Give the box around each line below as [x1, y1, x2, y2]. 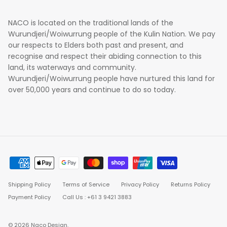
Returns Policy [171, 180, 210, 188]
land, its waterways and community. [8, 62, 136, 73]
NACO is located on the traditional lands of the [8, 18, 173, 28]
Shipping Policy [8, 180, 51, 188]
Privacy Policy [121, 180, 159, 188]
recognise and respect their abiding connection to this [8, 51, 202, 62]
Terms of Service [62, 180, 109, 188]
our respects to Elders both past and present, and [8, 40, 183, 51]
